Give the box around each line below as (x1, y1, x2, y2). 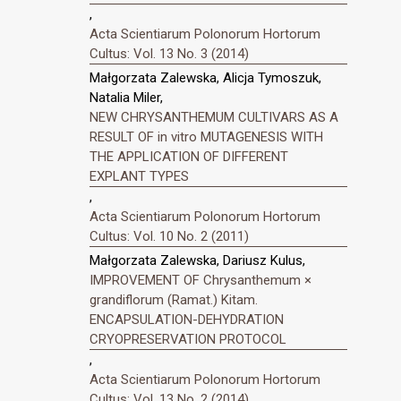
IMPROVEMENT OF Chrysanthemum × (90, 271, 311, 288)
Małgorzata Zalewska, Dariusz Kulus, (90, 252, 305, 269)
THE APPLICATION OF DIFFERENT (90, 148, 288, 165)
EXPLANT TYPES (90, 167, 189, 184)
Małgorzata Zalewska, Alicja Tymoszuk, (90, 69, 321, 86)
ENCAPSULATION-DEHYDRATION (90, 311, 284, 328)
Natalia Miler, (90, 89, 163, 106)
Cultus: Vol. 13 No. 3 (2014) (90, 46, 249, 63)
